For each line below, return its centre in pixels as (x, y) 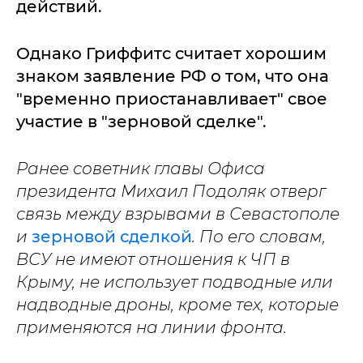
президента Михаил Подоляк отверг (171, 192)
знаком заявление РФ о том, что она (173, 77)
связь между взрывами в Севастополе (178, 214)
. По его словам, (259, 237)
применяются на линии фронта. (152, 328)
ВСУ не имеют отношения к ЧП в (153, 260)
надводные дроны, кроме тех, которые (177, 305)
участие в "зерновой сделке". (141, 122)
